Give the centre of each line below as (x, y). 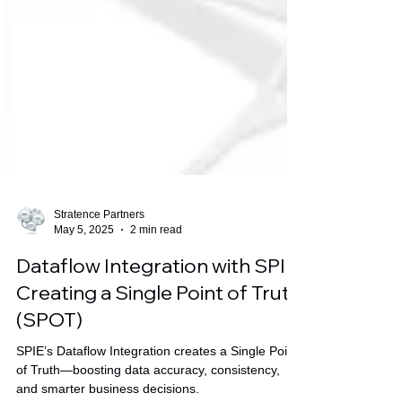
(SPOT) (49, 355)
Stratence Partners (99, 250)
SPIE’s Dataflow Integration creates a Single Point (157, 387)
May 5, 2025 (84, 265)
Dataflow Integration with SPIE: (158, 301)
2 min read (156, 265)
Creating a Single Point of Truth (159, 328)
